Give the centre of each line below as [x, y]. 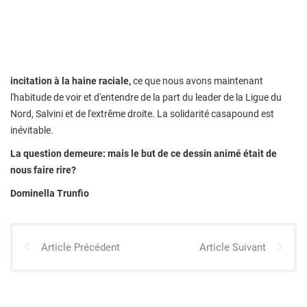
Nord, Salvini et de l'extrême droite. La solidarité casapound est [142, 113]
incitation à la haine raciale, [71, 81]
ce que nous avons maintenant [197, 81]
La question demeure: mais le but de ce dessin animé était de [144, 153]
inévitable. [32, 130]
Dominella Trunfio [50, 193]
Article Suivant [233, 247]
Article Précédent [81, 247]
